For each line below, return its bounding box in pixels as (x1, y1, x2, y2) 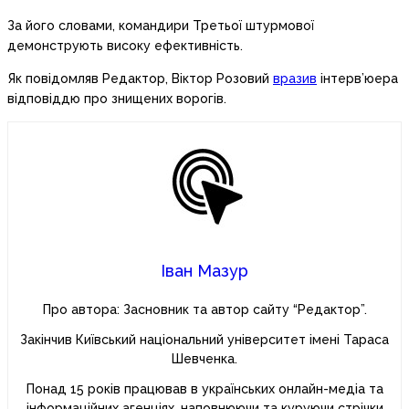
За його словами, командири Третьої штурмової (7, 18, 314, 34)
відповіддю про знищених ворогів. (7, 91, 226, 107)
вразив (273, 71, 317, 87)
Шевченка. (172, 351, 237, 367)
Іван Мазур (161, 261, 248, 281)
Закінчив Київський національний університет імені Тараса (20, 332, 389, 348)
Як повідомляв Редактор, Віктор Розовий (7, 71, 273, 87)
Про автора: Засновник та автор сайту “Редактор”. (42, 302, 367, 318)
